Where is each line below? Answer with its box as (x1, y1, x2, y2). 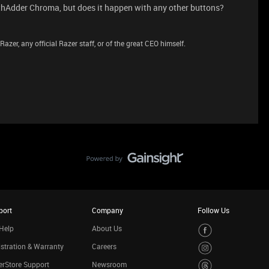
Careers (91, 241, 116, 251)
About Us (91, 223, 122, 233)
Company (91, 205, 123, 215)
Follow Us (198, 205, 229, 215)
